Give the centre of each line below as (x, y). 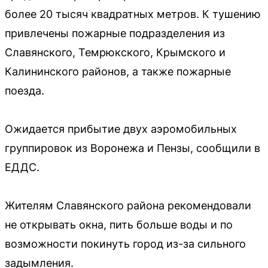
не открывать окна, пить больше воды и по (119, 224)
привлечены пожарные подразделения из (115, 33)
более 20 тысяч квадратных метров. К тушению (133, 14)
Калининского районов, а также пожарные (118, 71)
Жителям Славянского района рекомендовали (128, 205)
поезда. (25, 90)
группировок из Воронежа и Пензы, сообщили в (133, 148)
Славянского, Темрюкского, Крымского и (115, 52)
